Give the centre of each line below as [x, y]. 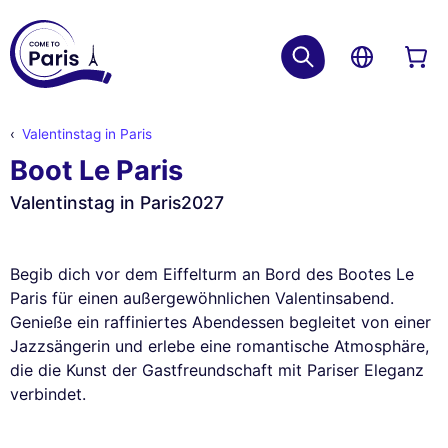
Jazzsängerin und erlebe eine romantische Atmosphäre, [219, 346]
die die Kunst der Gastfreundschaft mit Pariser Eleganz [217, 370]
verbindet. [48, 394]
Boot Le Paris [96, 171]
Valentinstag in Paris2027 [117, 203]
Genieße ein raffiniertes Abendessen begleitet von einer [220, 322]
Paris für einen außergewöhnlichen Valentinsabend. [202, 298]
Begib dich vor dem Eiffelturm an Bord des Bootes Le [212, 274]
